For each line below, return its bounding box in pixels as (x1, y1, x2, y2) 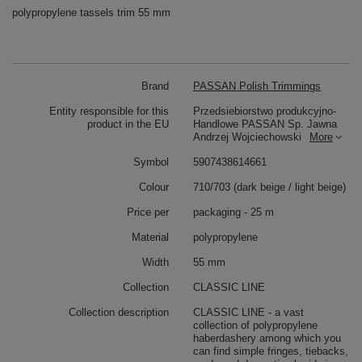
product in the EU (87, 118, 169, 130)
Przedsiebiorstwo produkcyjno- (193, 105, 336, 117)
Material (132, 231, 169, 243)
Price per (127, 206, 169, 218)
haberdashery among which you (193, 332, 341, 344)
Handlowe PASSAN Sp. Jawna (193, 118, 337, 130)
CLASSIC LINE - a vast (193, 306, 304, 318)
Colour (139, 181, 169, 193)
